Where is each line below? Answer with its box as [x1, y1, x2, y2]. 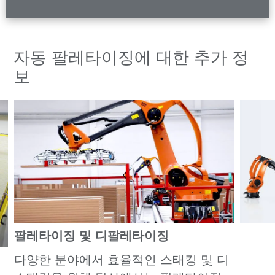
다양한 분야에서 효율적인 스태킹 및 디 [14, 253, 229, 267]
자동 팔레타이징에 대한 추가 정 [14, 48, 249, 67]
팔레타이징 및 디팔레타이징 [14, 229, 169, 243]
